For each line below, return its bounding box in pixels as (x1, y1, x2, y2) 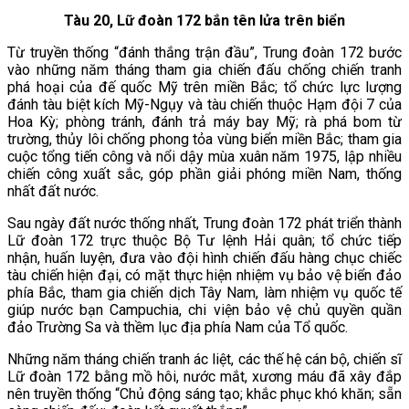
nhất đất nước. (7, 183, 99, 201)
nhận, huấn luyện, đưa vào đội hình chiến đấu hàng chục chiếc (7, 249, 402, 267)
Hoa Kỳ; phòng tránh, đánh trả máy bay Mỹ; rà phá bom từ (7, 113, 402, 131)
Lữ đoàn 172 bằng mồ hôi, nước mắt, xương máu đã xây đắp (7, 368, 402, 386)
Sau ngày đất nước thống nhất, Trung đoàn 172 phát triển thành (7, 215, 402, 233)
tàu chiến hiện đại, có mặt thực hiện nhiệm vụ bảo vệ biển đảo (7, 267, 402, 285)
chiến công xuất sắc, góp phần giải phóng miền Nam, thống (7, 165, 402, 184)
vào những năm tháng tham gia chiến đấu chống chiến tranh (7, 61, 402, 79)
